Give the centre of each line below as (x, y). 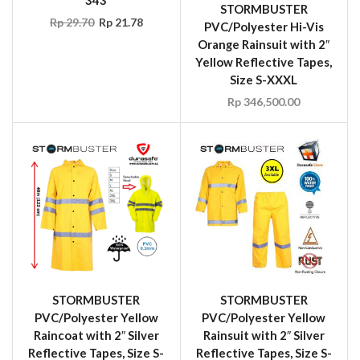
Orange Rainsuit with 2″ (264, 45)
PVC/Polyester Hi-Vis (264, 27)
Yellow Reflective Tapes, (264, 62)
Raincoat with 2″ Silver (96, 335)
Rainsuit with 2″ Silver (264, 335)
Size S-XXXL (264, 80)
